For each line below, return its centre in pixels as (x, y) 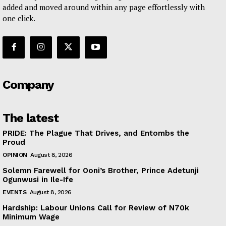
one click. (19, 18)
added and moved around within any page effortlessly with (104, 7)
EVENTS (14, 192)
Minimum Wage (31, 217)
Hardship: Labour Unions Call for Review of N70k (96, 208)
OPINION (15, 155)
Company (28, 84)
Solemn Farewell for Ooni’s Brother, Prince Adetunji (101, 170)
